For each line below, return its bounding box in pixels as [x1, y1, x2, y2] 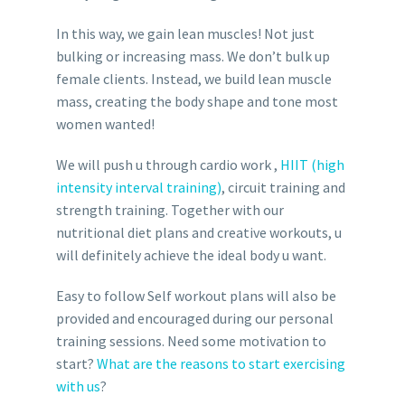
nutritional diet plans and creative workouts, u [55, 222, 342, 241]
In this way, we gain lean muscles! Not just [55, 24, 315, 42]
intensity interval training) [55, 177, 221, 196]
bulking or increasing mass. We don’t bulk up [55, 46, 330, 65]
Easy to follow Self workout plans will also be [55, 286, 336, 305]
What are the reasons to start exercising [96, 353, 345, 372]
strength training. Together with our [55, 200, 284, 219]
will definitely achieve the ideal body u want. [55, 245, 329, 264]
